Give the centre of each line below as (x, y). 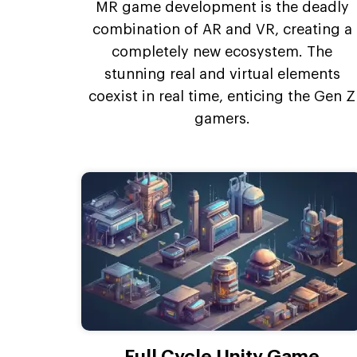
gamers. (222, 119)
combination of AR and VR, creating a (222, 30)
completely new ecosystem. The (222, 52)
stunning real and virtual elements (222, 75)
